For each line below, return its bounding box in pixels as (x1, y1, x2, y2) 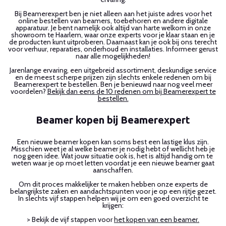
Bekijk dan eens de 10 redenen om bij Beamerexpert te (47, 86, 216, 96)
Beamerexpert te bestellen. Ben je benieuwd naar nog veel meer (14, 79, 212, 89)
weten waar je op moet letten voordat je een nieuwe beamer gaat (12, 158, 214, 167)
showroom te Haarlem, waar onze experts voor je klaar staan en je (11, 30, 215, 39)
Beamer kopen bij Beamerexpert (36, 114, 190, 126)
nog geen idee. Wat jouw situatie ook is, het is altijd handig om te (13, 151, 213, 160)
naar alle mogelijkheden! (76, 51, 150, 61)
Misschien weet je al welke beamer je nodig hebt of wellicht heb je (11, 144, 215, 153)
